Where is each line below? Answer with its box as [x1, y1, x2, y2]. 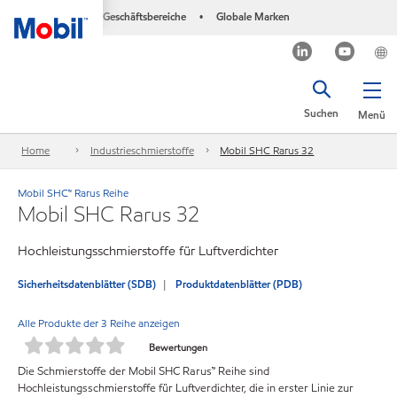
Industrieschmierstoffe [90, 143, 194, 159]
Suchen [304, 105, 339, 121]
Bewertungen [149, 339, 207, 354]
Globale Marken [215, 9, 290, 24]
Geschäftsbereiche [102, 9, 186, 24]
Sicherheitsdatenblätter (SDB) [18, 276, 156, 292]
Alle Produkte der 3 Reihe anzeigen [18, 315, 180, 331]
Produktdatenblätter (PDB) [175, 276, 303, 292]
